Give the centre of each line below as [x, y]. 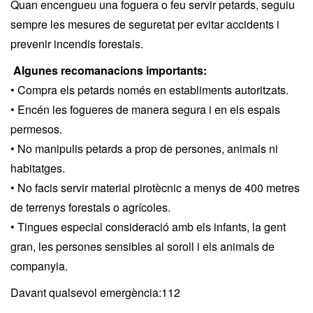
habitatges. [38, 168]
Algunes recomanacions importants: [110, 70]
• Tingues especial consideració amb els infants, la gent [148, 227]
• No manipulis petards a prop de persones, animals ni [144, 148]
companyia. [39, 266]
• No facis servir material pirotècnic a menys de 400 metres [155, 188]
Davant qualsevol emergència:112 [95, 292]
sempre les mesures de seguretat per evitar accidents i [145, 24]
